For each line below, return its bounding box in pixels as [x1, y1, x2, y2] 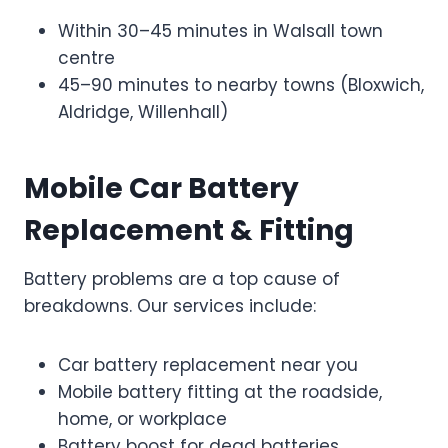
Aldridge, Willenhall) [58, 99, 228, 124]
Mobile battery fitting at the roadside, [58, 379, 382, 404]
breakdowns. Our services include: [24, 293, 316, 318]
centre [58, 45, 115, 70]
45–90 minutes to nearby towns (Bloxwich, [58, 72, 424, 97]
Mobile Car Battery [24, 168, 299, 208]
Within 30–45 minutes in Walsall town [58, 18, 383, 43]
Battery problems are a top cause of [24, 266, 340, 291]
